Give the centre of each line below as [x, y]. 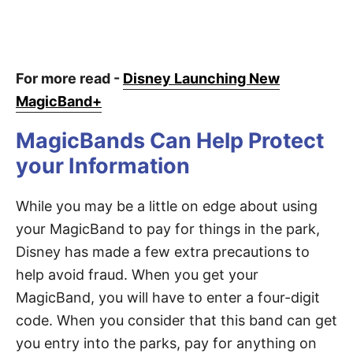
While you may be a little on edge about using [167, 206]
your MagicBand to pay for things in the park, [168, 229]
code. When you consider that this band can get [176, 321]
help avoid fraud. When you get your [137, 275]
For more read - [69, 79]
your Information [103, 166]
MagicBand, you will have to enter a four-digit [168, 298]
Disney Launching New [201, 79]
